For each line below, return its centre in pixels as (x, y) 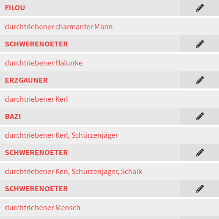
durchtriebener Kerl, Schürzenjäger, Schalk (74, 171)
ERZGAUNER (26, 80)
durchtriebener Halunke (44, 63)
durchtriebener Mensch (43, 208)
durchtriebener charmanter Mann (59, 27)
